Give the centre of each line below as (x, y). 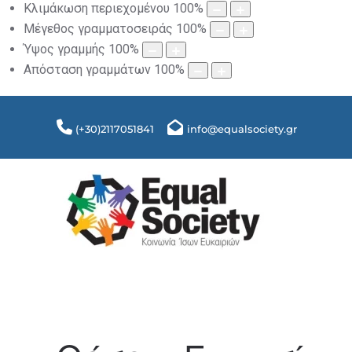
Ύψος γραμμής (64, 49)
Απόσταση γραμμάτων (87, 70)
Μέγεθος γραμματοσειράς (98, 29)
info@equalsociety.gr (242, 129)
